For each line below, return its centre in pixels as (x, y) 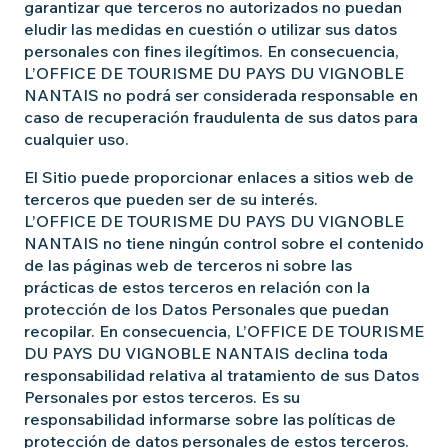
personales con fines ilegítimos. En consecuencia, (211, 51)
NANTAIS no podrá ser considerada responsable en (221, 95)
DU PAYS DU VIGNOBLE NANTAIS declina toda (206, 353)
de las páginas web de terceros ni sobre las (188, 265)
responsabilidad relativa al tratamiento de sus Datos (221, 375)
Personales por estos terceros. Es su (162, 397)
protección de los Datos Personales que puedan (206, 309)
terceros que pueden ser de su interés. (171, 199)
